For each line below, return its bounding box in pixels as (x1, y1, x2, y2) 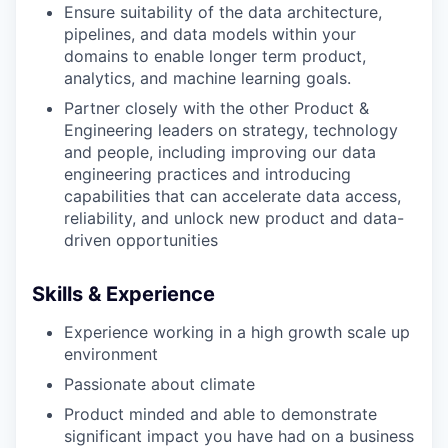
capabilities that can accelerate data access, (64, 186, 401, 206)
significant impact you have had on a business (64, 426, 414, 446)
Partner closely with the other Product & (64, 98, 369, 118)
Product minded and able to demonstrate (64, 404, 377, 424)
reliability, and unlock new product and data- (64, 208, 404, 228)
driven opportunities (64, 230, 218, 250)
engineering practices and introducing (64, 164, 351, 184)
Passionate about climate (64, 374, 255, 394)
